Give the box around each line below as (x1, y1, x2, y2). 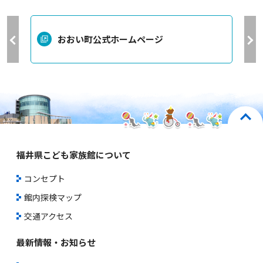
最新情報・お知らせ (16, 235, 96, 248)
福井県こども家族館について (16, 148, 131, 161)
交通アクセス (24, 210, 73, 222)
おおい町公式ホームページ (58, 32, 163, 45)
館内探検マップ (24, 191, 82, 203)
